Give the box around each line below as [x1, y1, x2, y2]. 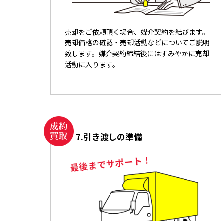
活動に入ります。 [65, 59, 119, 70]
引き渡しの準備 [83, 131, 142, 143]
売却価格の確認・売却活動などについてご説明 [65, 37, 210, 48]
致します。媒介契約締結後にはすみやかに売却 [65, 48, 209, 59]
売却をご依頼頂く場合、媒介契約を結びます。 [65, 27, 209, 37]
